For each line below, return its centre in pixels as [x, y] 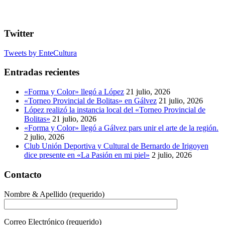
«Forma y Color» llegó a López [74, 92]
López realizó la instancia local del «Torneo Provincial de [115, 110]
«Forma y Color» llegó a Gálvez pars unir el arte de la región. [121, 128]
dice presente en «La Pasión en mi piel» [87, 155]
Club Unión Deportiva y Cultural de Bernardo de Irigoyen [116, 146]
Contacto [23, 174]
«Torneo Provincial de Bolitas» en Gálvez [90, 101]
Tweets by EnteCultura [40, 53]
